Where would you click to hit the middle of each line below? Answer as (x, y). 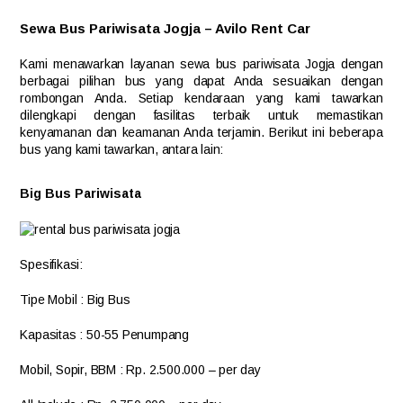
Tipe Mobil (49, 299)
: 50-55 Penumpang (134, 334)
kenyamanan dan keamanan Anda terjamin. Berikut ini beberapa (201, 132)
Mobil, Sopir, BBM (68, 369)
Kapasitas (48, 334)
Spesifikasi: (52, 264)
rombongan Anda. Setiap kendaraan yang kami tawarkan (201, 98)
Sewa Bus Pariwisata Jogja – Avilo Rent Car (166, 28)
